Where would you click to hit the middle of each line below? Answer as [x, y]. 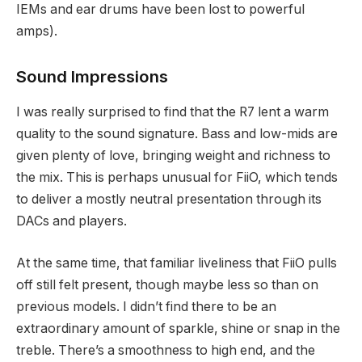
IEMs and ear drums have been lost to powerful [160, 10]
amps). [37, 32]
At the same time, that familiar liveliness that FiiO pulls [177, 263]
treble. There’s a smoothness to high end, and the [166, 350]
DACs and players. [72, 221]
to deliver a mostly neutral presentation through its [169, 200]
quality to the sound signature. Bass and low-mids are [177, 134]
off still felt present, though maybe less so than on [167, 284]
